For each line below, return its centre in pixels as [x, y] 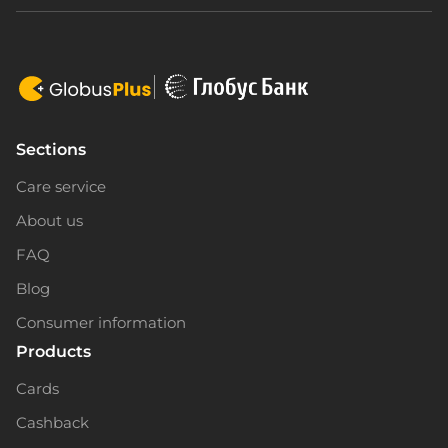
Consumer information [101, 323]
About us [49, 221]
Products [53, 352]
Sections [51, 150]
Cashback [52, 423]
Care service [61, 187]
